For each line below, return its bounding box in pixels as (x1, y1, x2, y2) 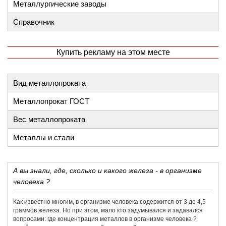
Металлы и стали (13, 133, 74, 142)
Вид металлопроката (13, 79, 86, 87)
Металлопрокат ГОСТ (13, 97, 89, 105)
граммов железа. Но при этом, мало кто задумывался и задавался (13, 207, 203, 214)
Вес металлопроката (13, 115, 85, 124)
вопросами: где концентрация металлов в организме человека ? (13, 215, 197, 222)
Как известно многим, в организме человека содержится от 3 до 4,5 (13, 198, 206, 205)
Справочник (13, 18, 54, 26)
